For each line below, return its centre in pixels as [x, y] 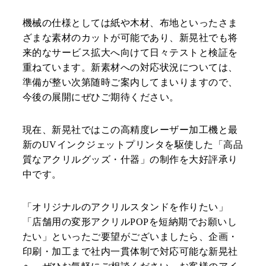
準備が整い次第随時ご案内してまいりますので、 [130, 83]
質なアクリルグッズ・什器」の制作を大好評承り [130, 160]
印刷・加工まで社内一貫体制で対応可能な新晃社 [130, 252]
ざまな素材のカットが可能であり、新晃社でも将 [130, 38]
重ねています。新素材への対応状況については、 [130, 68]
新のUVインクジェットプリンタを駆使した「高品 [133, 145]
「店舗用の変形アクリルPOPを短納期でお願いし [130, 222]
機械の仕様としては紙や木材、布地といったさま [130, 23]
